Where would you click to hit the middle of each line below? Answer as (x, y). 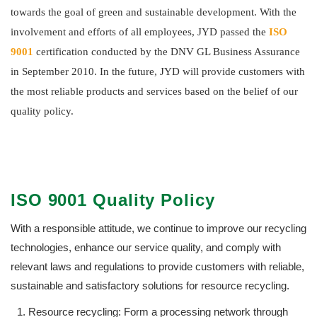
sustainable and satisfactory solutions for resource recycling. (150, 285)
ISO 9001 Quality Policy (113, 200)
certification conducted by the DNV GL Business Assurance (167, 52)
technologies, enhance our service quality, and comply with (146, 247)
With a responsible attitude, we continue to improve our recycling (158, 228)
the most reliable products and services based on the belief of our (154, 91)
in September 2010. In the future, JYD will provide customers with (158, 71)
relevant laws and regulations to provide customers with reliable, (157, 266)
